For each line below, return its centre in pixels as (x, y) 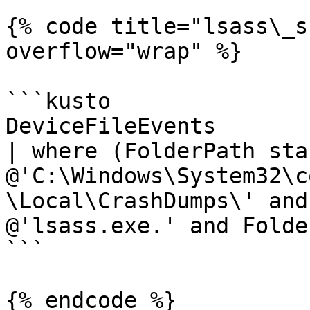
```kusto (58, 101)
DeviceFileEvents (117, 126)
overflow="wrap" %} (124, 51)
